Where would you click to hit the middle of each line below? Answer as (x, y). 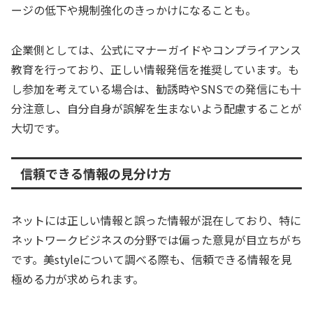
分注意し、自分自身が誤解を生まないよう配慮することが (156, 108)
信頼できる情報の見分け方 (95, 174)
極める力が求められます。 (78, 278)
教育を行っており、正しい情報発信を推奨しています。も (155, 69)
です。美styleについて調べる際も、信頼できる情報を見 (152, 259)
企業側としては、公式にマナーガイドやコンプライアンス (156, 49)
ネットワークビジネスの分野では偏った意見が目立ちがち (156, 239)
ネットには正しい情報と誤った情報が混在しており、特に (156, 220)
